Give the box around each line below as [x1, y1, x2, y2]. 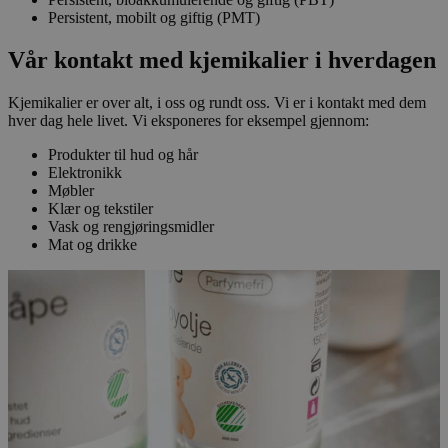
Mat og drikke [48, 236, 137, 254]
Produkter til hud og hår [48, 146, 198, 164]
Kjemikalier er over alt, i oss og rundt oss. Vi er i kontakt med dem [8, 94, 426, 112]
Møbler [48, 182, 94, 200]
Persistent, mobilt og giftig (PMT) [48, 9, 260, 27]
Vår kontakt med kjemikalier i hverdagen [8, 47, 436, 74]
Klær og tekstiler [48, 200, 153, 218]
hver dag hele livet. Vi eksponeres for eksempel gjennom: [8, 112, 369, 130]
